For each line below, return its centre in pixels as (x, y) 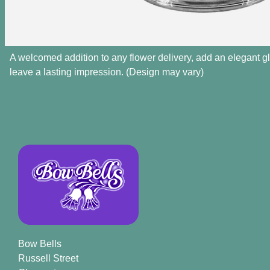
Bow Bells (40, 244)
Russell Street (48, 259)
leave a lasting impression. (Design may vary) (107, 72)
